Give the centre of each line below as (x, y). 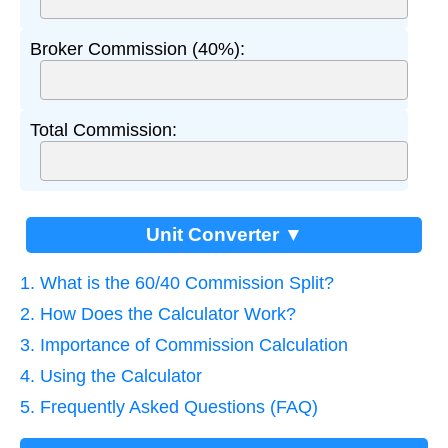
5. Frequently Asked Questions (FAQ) (169, 406)
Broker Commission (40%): (137, 48)
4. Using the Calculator (111, 375)
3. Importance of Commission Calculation (184, 344)
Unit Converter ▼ (224, 234)
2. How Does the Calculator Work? (158, 313)
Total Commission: (103, 129)
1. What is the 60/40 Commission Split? (177, 282)
